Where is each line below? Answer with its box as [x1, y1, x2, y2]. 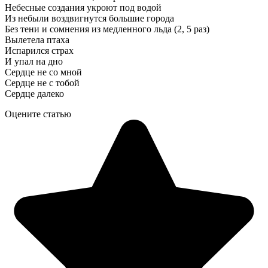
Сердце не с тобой [5, 77, 80, 88]
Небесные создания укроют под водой [5, 2, 162, 13]
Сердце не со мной [5, 66, 82, 77]
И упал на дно [5, 56, 63, 66]
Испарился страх [5, 45, 74, 56]
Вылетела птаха [5, 34, 69, 45]
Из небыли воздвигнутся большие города [5, 13, 174, 23]
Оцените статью [5, 108, 71, 119]
